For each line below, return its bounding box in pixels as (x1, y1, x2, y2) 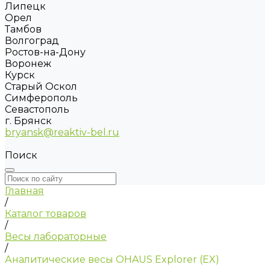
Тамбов (5, 24, 42, 35)
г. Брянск (5, 115, 52, 127)
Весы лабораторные (5, 231, 107, 242)
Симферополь (5, 92, 78, 104)
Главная (5, 185, 44, 196)
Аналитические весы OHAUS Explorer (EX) (5, 254, 219, 265)
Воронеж (5, 58, 51, 69)
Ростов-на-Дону (5, 46, 86, 58)
